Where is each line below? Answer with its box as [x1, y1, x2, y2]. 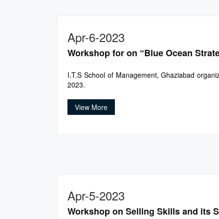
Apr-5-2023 [67, 187, 125, 204]
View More [75, 102, 108, 112]
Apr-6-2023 [67, 28, 125, 46]
